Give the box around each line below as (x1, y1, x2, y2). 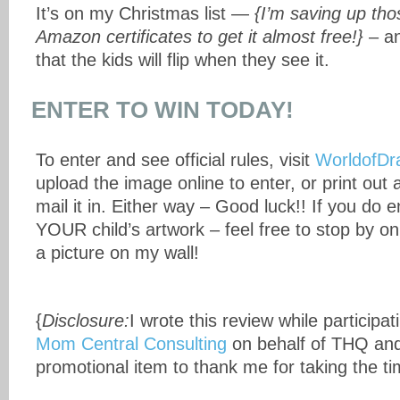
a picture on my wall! (36, 243, 199, 262)
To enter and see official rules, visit (36, 150, 315, 170)
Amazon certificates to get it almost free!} (36, 27, 363, 46)
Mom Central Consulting (36, 334, 227, 354)
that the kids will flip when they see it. (36, 50, 329, 70)
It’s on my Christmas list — (36, 4, 254, 23)
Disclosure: (42, 311, 129, 330)
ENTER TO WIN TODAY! (31, 97, 294, 122)
